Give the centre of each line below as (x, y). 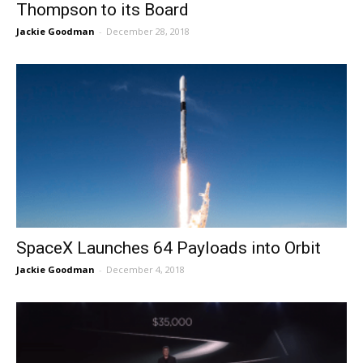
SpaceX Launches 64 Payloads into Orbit (169, 248)
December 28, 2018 (148, 32)
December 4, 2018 (145, 269)
